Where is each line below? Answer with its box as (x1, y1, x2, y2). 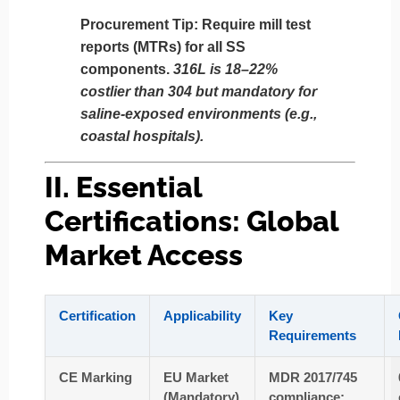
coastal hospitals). (80, 129, 204, 145)
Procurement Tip (80, 17, 194, 33)
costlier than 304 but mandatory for (80, 84, 317, 100)
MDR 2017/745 (269, 370, 357, 386)
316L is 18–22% (173, 62, 278, 78)
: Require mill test (194, 17, 311, 33)
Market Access (45, 238, 243, 272)
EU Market (163, 370, 229, 386)
